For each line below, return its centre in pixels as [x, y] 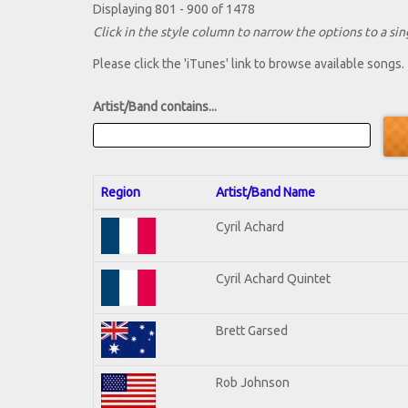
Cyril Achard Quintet [273, 278]
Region [121, 192]
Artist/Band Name [265, 192]
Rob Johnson [253, 382]
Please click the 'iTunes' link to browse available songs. [249, 64]
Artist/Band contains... [155, 107]
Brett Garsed [252, 330]
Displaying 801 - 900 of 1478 [174, 10]
